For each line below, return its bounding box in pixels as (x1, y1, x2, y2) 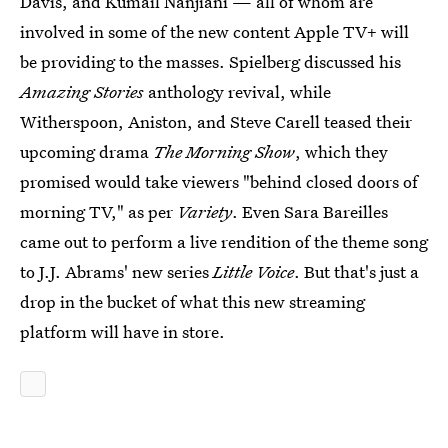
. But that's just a (294, 260, 419, 283)
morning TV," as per (20, 200, 177, 223)
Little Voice (213, 260, 294, 283)
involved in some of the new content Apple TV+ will (20, 20, 409, 43)
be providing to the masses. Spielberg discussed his (20, 50, 401, 73)
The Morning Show (153, 140, 295, 163)
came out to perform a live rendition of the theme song (20, 230, 428, 253)
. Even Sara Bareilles (232, 200, 388, 223)
